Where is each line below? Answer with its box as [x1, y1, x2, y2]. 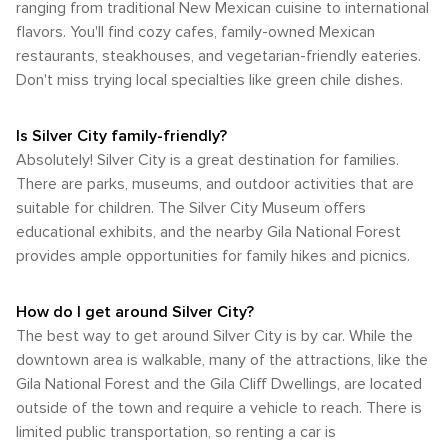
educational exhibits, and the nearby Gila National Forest [16, 222, 401, 243]
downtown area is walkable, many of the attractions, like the [16, 350, 428, 371]
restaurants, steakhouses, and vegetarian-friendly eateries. [16, 46, 421, 67]
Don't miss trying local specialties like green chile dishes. [16, 70, 403, 91]
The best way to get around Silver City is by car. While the [16, 326, 413, 347]
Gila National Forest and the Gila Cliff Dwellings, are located [16, 374, 422, 395]
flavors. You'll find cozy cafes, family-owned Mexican [16, 22, 375, 43]
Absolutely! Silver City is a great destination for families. [16, 150, 399, 171]
